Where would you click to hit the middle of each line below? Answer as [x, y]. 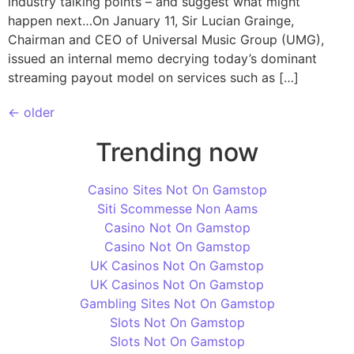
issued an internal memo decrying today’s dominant [162, 58]
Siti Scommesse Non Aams [177, 209]
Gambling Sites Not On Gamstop [177, 303]
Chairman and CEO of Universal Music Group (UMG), [166, 40]
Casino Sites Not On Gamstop [177, 190]
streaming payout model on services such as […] [153, 77]
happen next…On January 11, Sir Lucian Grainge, [151, 21]
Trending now [177, 152]
